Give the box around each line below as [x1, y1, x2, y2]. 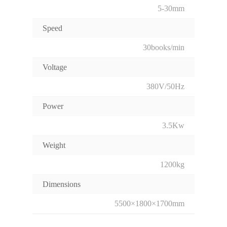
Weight [43, 141, 65, 150]
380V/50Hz [146, 82, 184, 91]
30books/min [143, 43, 184, 52]
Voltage [43, 63, 67, 72]
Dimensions [43, 180, 81, 189]
